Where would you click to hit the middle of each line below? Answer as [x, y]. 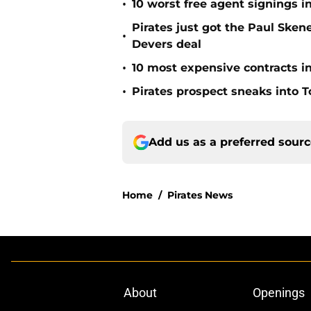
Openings [278, 293]
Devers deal [167, 44]
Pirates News [200, 195]
